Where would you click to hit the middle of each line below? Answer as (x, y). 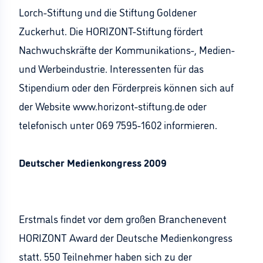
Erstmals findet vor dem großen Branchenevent (123, 218)
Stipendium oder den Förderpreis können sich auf (126, 87)
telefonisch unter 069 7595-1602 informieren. (118, 124)
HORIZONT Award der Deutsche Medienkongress (126, 237)
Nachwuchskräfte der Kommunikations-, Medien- (127, 49)
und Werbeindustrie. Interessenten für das (111, 68)
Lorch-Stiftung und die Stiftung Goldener (108, 12)
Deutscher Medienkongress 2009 (93, 162)
